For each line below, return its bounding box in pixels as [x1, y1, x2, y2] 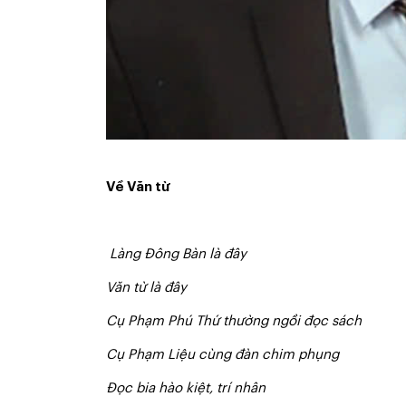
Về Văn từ [106, 180, 169, 194]
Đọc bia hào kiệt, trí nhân [106, 382, 266, 395]
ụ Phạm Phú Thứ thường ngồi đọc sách [116, 314, 362, 328]
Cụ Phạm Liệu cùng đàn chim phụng [106, 348, 339, 362]
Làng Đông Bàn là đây [110, 247, 246, 261]
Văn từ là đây [106, 281, 187, 295]
